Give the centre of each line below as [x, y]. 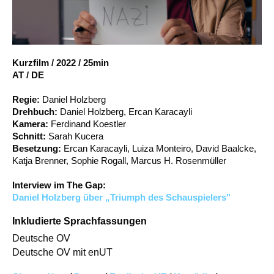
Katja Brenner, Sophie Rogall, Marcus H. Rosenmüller [119, 160]
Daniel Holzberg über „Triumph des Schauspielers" [121, 197]
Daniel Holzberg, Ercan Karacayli [126, 111]
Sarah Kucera [76, 136]
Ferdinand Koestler [88, 124]
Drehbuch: [36, 111]
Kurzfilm [31, 62]
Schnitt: [30, 136]
